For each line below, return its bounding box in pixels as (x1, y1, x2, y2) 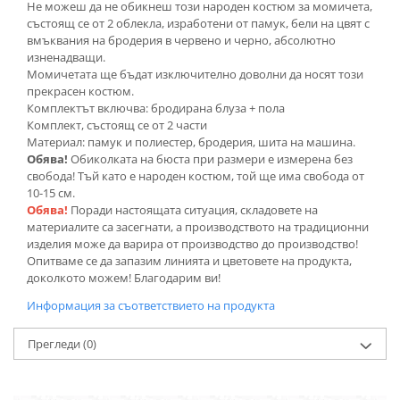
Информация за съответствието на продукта (27, 297, 275, 314)
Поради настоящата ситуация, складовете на (71, 202, 318, 219)
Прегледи (28, 336, 83, 353)
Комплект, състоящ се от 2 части (27, 117, 207, 134)
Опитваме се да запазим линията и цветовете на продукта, (27, 253, 352, 270)
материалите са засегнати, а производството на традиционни (27, 219, 369, 236)
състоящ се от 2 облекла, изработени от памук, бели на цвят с (27, 15, 370, 32)
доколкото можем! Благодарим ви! (27, 270, 221, 287)
